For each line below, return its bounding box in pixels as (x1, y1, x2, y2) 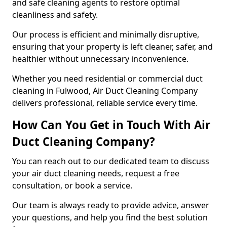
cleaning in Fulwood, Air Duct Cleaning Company (12, 85, 198, 96)
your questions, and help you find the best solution (12, 212, 208, 223)
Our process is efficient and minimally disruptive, (12, 29, 199, 40)
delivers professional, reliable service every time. (12, 97, 198, 108)
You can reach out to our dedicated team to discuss (12, 156, 209, 167)
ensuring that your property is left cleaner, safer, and (12, 41, 213, 52)
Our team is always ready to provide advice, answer (12, 200, 209, 211)
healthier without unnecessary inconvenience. (12, 53, 191, 64)
